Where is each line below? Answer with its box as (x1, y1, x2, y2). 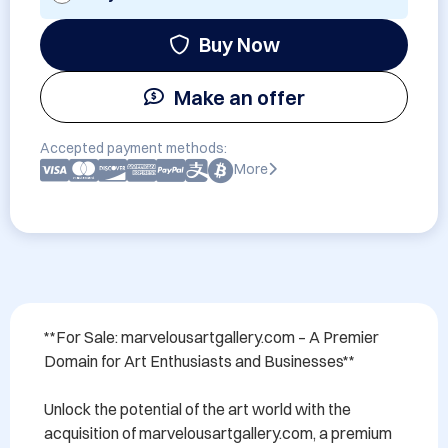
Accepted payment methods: (40, 139, 227, 157)
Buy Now (198, 32, 280, 57)
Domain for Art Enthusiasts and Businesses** (44, 351, 355, 371)
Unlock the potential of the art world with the (44, 399, 351, 419)
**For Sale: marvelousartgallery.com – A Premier (44, 327, 379, 347)
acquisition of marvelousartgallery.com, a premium (44, 423, 392, 443)
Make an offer (173, 84, 305, 110)
